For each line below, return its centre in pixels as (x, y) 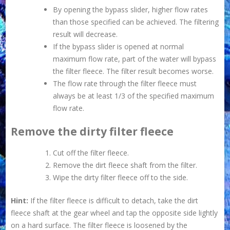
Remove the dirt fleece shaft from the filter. (125, 165)
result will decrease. (85, 34)
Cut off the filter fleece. (91, 152)
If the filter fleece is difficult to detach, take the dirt (113, 200)
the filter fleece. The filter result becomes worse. (133, 71)
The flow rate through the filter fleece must (125, 84)
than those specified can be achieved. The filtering (136, 22)
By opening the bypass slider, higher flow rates (131, 10)
